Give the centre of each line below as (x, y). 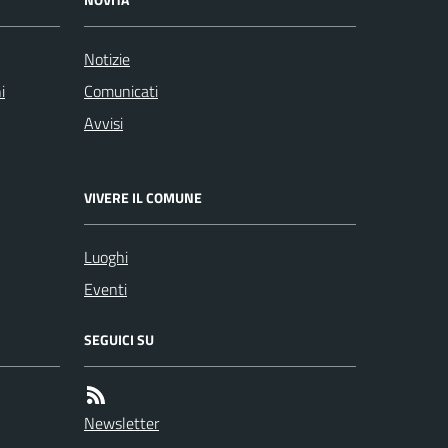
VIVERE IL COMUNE (143, 197)
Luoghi (106, 256)
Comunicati (121, 90)
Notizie (107, 58)
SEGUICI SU (119, 339)
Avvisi (103, 122)
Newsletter (121, 422)
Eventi (105, 288)
